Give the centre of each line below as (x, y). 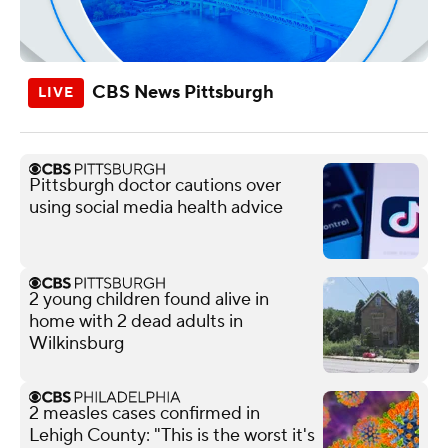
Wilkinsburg (76, 343)
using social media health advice (156, 207)
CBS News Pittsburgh (183, 92)
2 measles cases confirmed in (144, 413)
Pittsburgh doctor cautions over (155, 185)
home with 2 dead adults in (136, 321)
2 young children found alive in (149, 299)
